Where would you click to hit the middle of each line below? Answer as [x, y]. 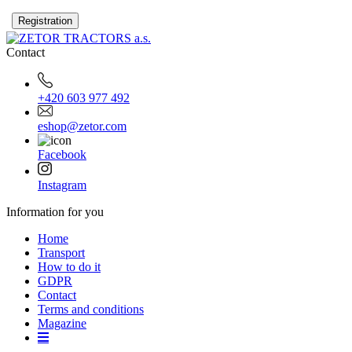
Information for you [55, 211]
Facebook [62, 154]
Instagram [62, 185]
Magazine [62, 323]
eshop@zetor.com [82, 126]
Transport [61, 252]
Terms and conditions [91, 309]
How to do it [69, 266]
